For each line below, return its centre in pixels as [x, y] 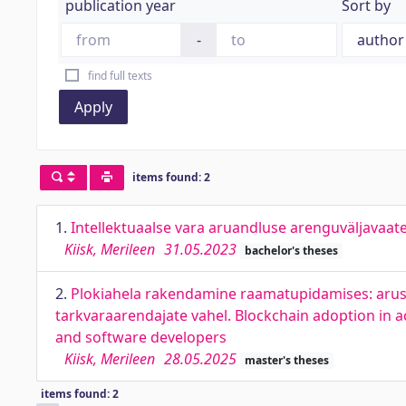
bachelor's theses [291, 251]
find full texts [120, 76]
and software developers [141, 337]
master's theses [286, 360]
